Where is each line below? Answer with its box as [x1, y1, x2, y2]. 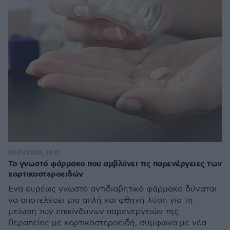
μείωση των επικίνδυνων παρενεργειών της [8, 207, 179, 217]
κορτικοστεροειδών [8, 169, 83, 180]
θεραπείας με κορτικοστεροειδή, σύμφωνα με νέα [8, 218, 206, 228]
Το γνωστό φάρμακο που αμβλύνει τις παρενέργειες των [8, 159, 222, 169]
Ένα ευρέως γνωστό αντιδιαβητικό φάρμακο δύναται [8, 184, 216, 194]
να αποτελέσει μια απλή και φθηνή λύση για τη [8, 196, 193, 205]
